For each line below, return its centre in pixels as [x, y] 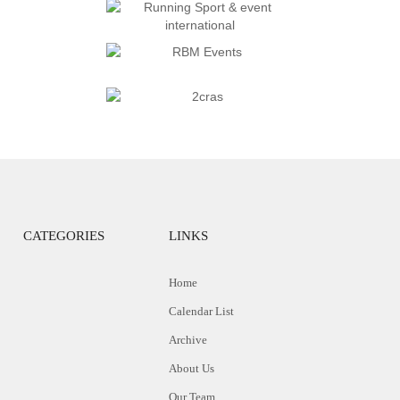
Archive [187, 340]
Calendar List [201, 312]
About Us [191, 369]
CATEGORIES [63, 236]
